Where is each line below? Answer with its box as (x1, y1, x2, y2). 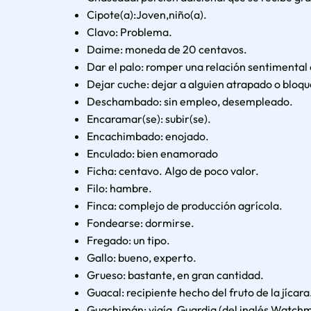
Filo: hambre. (87, 180, 153, 195)
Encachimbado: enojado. (87, 128, 210, 143)
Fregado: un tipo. (87, 233, 171, 247)
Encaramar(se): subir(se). (87, 111, 212, 126)
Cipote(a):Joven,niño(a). (87, 7, 208, 22)
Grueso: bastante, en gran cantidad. (87, 267, 264, 282)
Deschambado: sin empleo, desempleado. (87, 94, 294, 108)
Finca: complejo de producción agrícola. (87, 198, 283, 212)
